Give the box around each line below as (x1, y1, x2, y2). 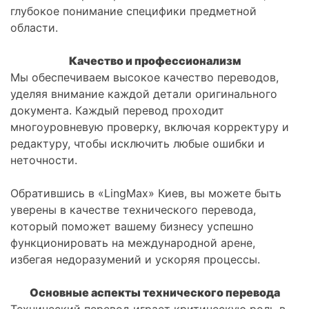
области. (10, 21, 58, 35)
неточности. (10, 153, 77, 168)
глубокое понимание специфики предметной (10, 4, 257, 19)
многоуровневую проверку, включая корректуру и (10, 120, 289, 134)
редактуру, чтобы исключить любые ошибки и (10, 137, 265, 151)
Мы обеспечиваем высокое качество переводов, (10, 70, 279, 85)
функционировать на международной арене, (10, 236, 255, 250)
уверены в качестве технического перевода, (10, 203, 256, 217)
